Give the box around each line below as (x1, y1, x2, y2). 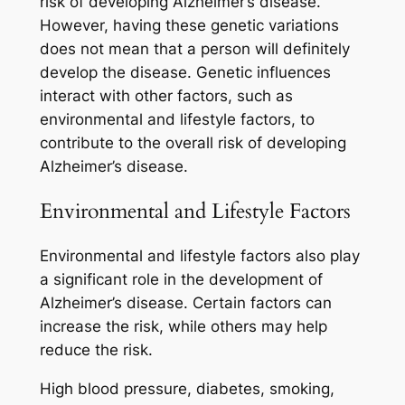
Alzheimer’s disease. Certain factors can (39, 294, 332, 313)
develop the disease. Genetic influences (39, 62, 331, 81)
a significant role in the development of (39, 270, 323, 289)
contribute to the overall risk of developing (39, 133, 346, 152)
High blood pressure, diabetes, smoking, (39, 380, 334, 399)
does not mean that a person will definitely (39, 39, 350, 58)
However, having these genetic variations (39, 15, 339, 34)
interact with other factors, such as (39, 86, 293, 105)
